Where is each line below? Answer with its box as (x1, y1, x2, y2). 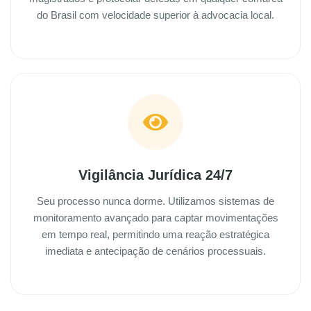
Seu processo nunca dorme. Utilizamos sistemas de (37, 195, 274, 208)
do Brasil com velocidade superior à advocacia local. (37, 9, 274, 22)
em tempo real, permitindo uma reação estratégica (42, 228, 269, 241)
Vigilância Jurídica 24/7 (78, 167, 233, 183)
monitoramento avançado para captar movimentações (33, 212, 278, 224)
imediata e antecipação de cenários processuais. (45, 245, 266, 258)
